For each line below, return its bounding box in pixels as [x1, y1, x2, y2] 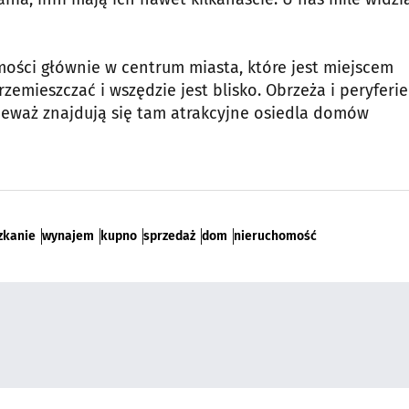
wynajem [42, 228, 94, 245]
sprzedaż [143, 228, 195, 245]
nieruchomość [234, 228, 317, 245]
